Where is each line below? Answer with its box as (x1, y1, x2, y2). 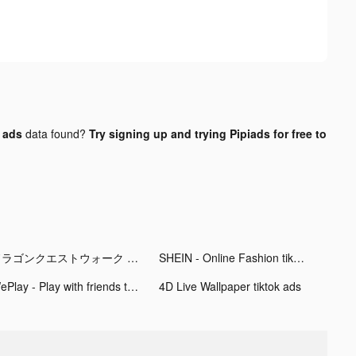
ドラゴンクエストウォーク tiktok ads (126, 249, 138, 265)
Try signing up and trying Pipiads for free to (88, 125, 327, 141)
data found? (21, 125, 89, 141)
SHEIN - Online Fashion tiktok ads (292, 249, 304, 265)
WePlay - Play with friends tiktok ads (126, 277, 138, 294)
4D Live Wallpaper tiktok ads (158, 277, 301, 294)
